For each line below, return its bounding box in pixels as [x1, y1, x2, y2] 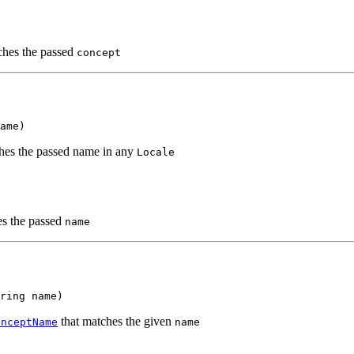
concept [77, 46, 121, 58]
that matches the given [58, 314, 175, 328]
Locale [137, 146, 175, 159]
